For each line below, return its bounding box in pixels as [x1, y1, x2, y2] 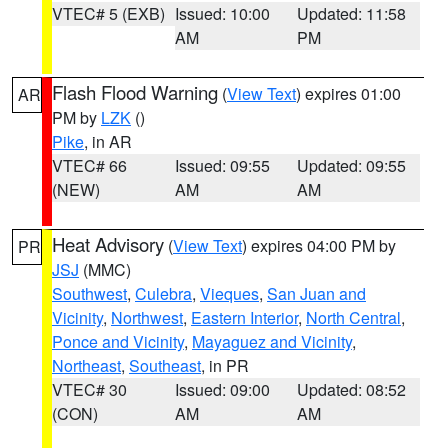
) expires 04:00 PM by [242, 234, 396, 257]
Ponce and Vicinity [52, 330, 184, 353]
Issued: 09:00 [174, 378, 270, 401]
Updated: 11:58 [297, 2, 407, 25]
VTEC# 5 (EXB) [52, 2, 165, 25]
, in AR [84, 130, 132, 153]
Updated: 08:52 [297, 378, 407, 401]
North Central [306, 306, 401, 329]
